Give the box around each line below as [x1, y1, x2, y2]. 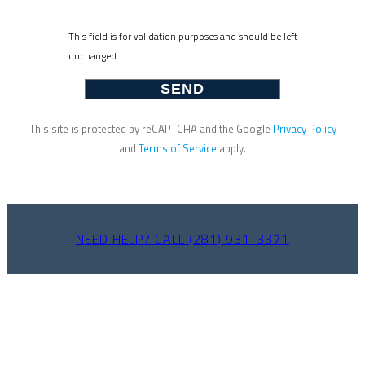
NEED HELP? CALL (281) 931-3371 [76, 228, 289, 248]
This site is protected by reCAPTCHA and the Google [29, 120, 273, 137]
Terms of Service [139, 139, 217, 156]
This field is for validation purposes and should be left [68, 28, 297, 44]
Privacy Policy [272, 120, 336, 137]
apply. [217, 139, 246, 156]
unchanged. [68, 47, 119, 64]
